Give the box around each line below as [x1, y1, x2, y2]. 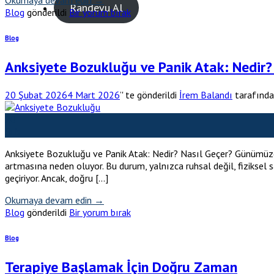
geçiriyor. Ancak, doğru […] [5, 172, 108, 185]
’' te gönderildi [120, 89, 177, 102]
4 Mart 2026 [67, 89, 120, 102]
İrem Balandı [179, 89, 232, 102]
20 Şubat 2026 [5, 89, 67, 102]
